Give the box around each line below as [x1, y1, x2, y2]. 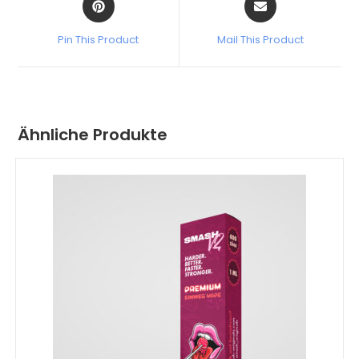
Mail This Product [216, 32, 304, 48]
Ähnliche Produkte [18, 123, 168, 147]
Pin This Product [58, 32, 139, 48]
